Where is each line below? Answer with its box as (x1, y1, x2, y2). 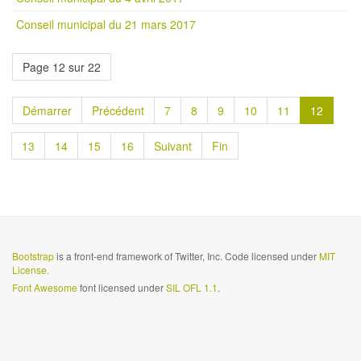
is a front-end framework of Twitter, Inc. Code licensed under (54, 249, 319, 263)
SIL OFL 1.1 (166, 280, 218, 294)
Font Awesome (12, 280, 77, 294)
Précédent (92, 102, 144, 118)
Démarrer (23, 102, 72, 118)
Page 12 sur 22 (23, 59, 101, 75)
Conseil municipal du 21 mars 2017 (16, 16, 196, 32)
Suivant (154, 138, 192, 154)
